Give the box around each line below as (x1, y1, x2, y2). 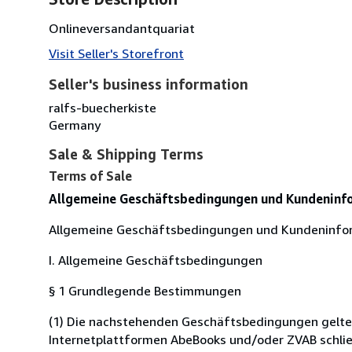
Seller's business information (49, 75, 248, 93)
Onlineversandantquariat (49, 20, 195, 36)
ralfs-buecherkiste (49, 99, 156, 115)
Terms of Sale (49, 167, 132, 184)
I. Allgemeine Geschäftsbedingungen (49, 251, 262, 268)
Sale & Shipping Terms (49, 145, 203, 163)
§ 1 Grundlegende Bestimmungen (49, 282, 241, 299)
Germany (49, 116, 101, 133)
